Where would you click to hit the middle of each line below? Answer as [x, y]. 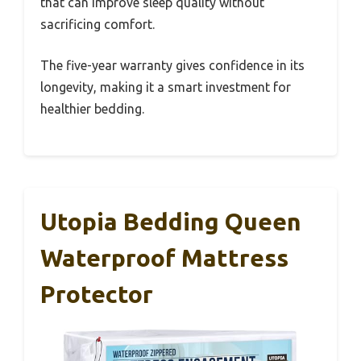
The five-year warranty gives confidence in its [172, 65]
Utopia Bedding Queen [171, 221]
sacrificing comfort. [98, 24]
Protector [97, 294]
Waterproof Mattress [164, 257]
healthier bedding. [92, 108]
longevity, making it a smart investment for [166, 87]
